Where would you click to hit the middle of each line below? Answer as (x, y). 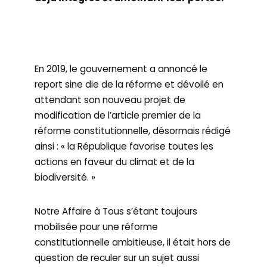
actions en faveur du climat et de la (115, 162)
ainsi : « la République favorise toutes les (124, 146)
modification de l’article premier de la (118, 115)
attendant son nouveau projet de (110, 100)
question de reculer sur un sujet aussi (117, 258)
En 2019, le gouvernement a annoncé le (121, 69)
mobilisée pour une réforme (97, 227)
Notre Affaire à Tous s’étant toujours (116, 211)
